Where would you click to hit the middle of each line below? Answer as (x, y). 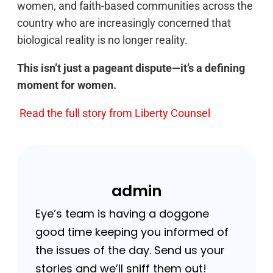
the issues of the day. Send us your (130, 250)
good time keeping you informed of (132, 232)
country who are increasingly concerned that (124, 23)
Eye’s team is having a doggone (122, 214)
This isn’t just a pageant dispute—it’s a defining (131, 68)
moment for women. (67, 85)
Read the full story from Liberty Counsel (115, 113)
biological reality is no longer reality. (102, 40)
